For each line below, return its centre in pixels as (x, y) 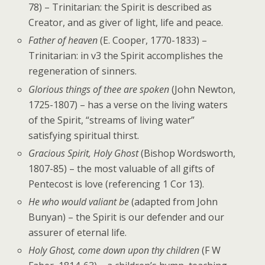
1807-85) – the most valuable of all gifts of (122, 168)
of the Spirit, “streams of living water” (112, 120)
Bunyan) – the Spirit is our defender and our (127, 217)
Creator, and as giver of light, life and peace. (126, 23)
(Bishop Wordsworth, (188, 153)
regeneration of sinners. (83, 71)
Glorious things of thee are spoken (99, 89)
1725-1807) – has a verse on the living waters (128, 104)
